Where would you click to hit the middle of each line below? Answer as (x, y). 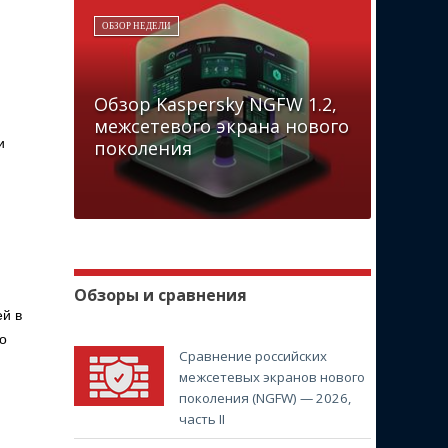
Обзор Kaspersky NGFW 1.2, (215, 104)
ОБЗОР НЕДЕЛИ (136, 26)
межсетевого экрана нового (221, 126)
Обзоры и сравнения (160, 295)
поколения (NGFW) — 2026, (264, 398)
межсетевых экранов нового (271, 377)
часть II (201, 419)
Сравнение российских (252, 356)
